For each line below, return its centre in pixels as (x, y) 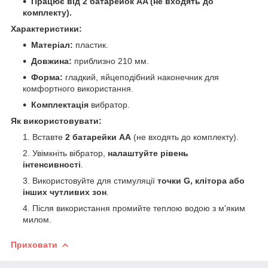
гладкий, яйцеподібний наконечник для (141, 77)
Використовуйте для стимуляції (95, 180)
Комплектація (60, 104)
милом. (37, 219)
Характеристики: (46, 28)
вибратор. (109, 104)
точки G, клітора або (201, 180)
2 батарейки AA (98, 137)
